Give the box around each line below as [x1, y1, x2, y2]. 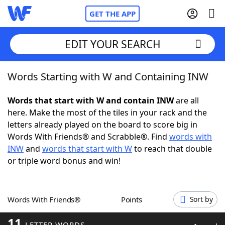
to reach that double [132, 143, 212, 154]
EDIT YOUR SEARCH [64, 37, 161, 51]
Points [125, 194, 142, 204]
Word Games [28, 208, 79, 219]
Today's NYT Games [28, 180, 104, 191]
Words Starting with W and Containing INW [8, 70, 208, 83]
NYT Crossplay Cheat [28, 125, 106, 136]
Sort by [189, 194, 213, 204]
